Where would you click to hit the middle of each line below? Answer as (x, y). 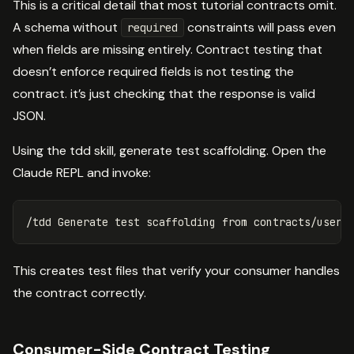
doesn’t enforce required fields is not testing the (153, 71)
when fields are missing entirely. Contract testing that (168, 49)
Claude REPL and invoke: (82, 172)
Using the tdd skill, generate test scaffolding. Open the (169, 150)
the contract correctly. (79, 292)
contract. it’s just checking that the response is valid (164, 93)
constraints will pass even (260, 27)
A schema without (67, 27)
